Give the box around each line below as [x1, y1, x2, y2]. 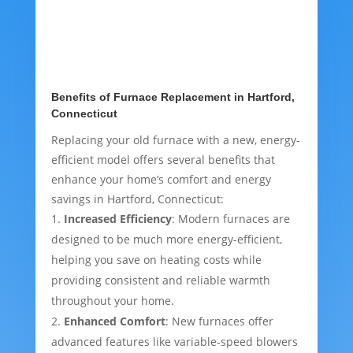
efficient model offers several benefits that [50, 152, 275, 168]
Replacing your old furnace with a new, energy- [50, 132, 300, 148]
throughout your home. [50, 293, 174, 309]
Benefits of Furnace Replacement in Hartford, [50, 91, 295, 104]
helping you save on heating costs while [50, 252, 262, 268]
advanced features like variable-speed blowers [50, 334, 298, 350]
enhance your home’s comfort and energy [50, 172, 271, 188]
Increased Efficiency [63, 211, 172, 227]
